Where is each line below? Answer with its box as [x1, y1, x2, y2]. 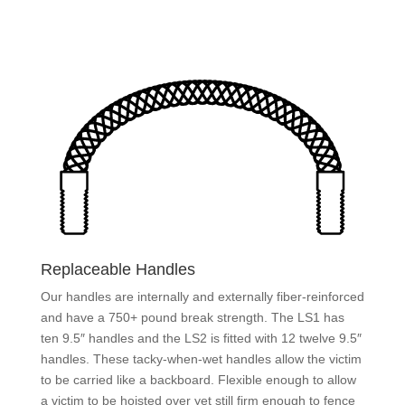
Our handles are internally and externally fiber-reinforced [40, 288, 364, 304]
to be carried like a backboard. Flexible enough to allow [40, 372, 356, 387]
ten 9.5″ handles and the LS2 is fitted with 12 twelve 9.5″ [40, 330, 362, 345]
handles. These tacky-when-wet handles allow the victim [40, 351, 362, 366]
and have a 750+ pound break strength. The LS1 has [40, 309, 344, 325]
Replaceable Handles [40, 259, 195, 278]
